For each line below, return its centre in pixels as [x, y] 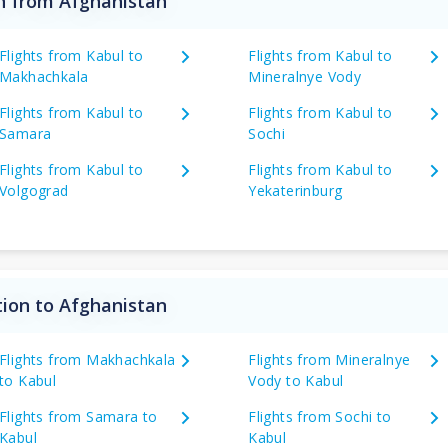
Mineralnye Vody [305, 76]
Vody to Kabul [296, 380]
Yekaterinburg [295, 190]
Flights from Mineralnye [329, 359]
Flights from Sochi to [320, 416]
